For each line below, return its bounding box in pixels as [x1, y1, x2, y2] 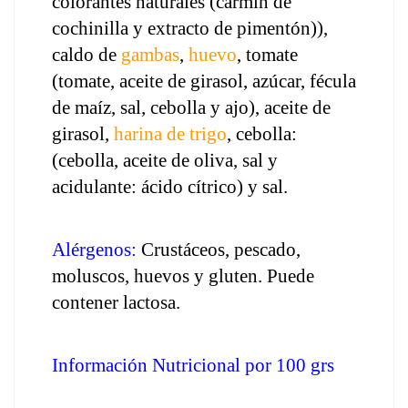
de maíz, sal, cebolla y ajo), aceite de [52, 97, 331, 118]
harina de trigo [114, 123, 227, 145]
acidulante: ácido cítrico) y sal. [52, 176, 288, 198]
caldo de [52, 44, 121, 66]
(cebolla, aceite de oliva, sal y [52, 149, 278, 171]
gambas [121, 44, 179, 66]
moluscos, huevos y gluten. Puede [52, 265, 314, 287]
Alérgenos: [52, 239, 137, 260]
